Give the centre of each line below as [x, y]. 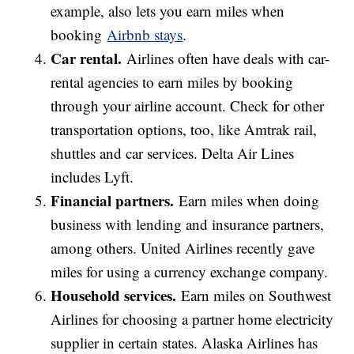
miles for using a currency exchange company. [190, 272]
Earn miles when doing [247, 201]
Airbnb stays [145, 35]
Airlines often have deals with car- [226, 58]
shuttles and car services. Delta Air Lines [173, 153]
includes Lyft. [92, 177]
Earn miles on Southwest [254, 296]
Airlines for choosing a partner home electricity [192, 319]
